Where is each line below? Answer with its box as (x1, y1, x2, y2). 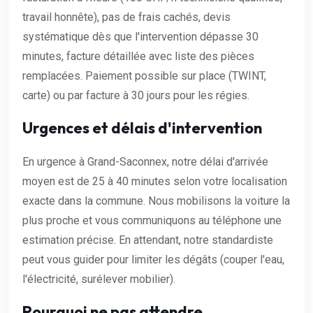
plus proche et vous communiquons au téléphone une (22, 213, 282, 227)
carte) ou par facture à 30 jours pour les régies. (22, 88, 249, 102)
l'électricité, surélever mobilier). (22, 272, 175, 286)
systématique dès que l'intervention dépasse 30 (22, 29, 259, 43)
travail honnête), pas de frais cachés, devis (22, 10, 231, 24)
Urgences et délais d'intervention (22, 117, 262, 138)
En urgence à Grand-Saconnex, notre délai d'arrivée (22, 154, 268, 168)
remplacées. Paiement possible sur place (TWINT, (22, 68, 266, 82)
